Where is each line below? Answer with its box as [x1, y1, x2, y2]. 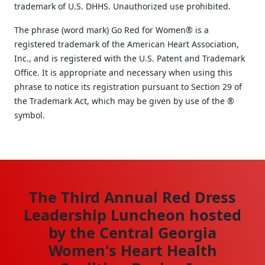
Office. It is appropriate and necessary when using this [14, 66, 232, 78]
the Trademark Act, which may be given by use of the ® [14, 95, 234, 106]
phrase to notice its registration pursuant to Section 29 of [14, 80, 242, 92]
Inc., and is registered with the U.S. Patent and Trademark [14, 52, 245, 64]
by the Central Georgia [49, 222, 216, 243]
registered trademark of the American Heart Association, [14, 38, 239, 50]
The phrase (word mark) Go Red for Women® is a [14, 24, 209, 35]
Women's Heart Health [48, 240, 217, 260]
